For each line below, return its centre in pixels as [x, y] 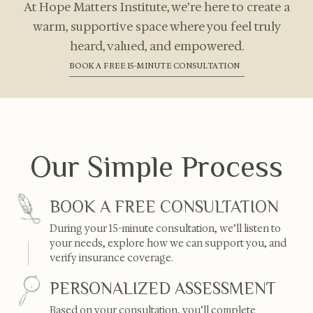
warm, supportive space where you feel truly [156, 27]
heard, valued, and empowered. [156, 46]
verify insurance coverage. [111, 258]
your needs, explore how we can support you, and [168, 243]
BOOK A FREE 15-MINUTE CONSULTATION [154, 66]
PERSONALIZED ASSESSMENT [163, 289]
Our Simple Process [156, 167]
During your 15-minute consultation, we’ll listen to [165, 229]
